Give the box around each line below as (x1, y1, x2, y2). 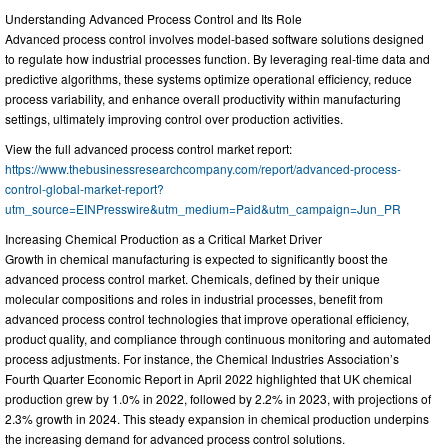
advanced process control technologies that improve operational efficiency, (5, 309, 409, 327)
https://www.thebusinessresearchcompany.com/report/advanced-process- (5, 159, 401, 177)
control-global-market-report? (5, 179, 164, 197)
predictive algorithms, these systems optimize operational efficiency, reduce (5, 69, 412, 87)
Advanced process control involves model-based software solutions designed (5, 29, 424, 47)
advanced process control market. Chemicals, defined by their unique (5, 269, 380, 287)
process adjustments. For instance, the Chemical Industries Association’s (5, 349, 399, 367)
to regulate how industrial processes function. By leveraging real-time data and (5, 49, 430, 67)
